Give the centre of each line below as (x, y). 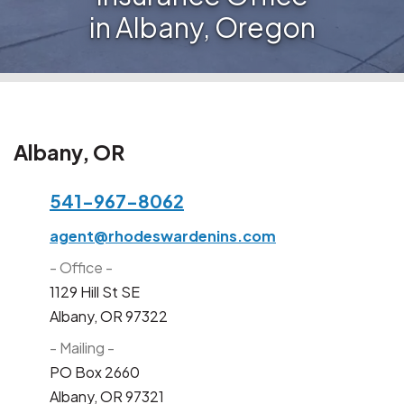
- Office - (81, 267)
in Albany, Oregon (202, 27)
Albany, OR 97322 (109, 316)
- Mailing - (82, 347)
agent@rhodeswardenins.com (163, 235)
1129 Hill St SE (95, 291)
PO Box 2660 (95, 372)
